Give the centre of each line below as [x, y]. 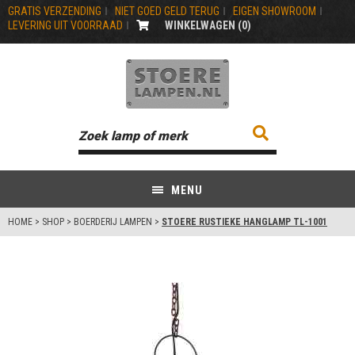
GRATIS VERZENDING [55, 11]
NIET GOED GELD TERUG [167, 11]
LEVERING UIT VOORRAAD [65, 25]
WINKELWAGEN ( [203, 25]
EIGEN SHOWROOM [275, 11]
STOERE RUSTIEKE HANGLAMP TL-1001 [244, 222]
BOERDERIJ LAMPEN [113, 222]
